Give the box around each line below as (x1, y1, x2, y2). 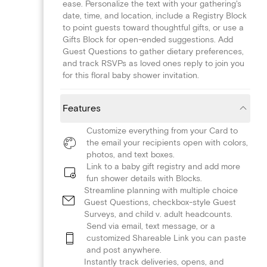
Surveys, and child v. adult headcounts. (84, 209, 232, 219)
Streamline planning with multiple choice (84, 185, 238, 195)
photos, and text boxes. (86, 149, 175, 160)
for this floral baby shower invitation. (63, 70, 199, 80)
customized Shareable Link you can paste (86, 232, 246, 243)
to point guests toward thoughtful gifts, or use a (63, 22, 244, 33)
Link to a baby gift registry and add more (86, 161, 240, 172)
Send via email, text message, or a (86, 221, 215, 231)
